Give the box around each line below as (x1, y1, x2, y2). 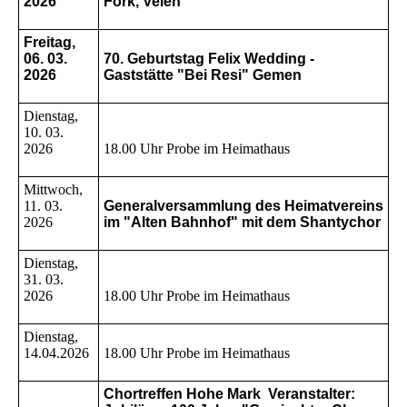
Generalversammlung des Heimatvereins (104, 198, 383, 214)
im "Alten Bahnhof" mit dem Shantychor (104, 214, 381, 231)
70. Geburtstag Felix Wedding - (104, 51, 314, 67)
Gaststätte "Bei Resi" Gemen (104, 67, 302, 84)
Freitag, (24, 35, 75, 51)
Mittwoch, (24, 182, 83, 198)
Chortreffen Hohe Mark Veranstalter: (104, 386, 359, 402)
